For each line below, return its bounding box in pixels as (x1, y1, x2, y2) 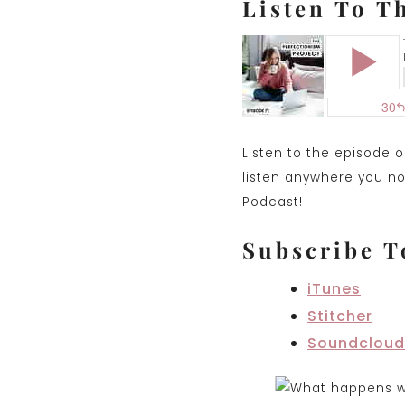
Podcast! (242, 193, 303, 211)
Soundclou (307, 333, 394, 354)
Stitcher (307, 306, 372, 327)
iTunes (307, 278, 361, 300)
